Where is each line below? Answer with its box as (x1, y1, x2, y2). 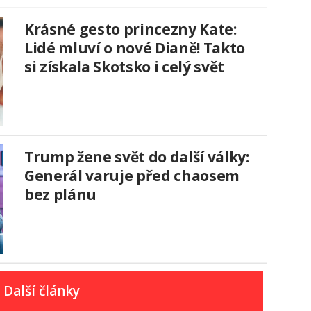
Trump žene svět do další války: (24, 146, 249, 167)
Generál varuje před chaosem (24, 165, 239, 185)
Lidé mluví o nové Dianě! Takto (24, 37, 245, 58)
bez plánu (24, 184, 96, 204)
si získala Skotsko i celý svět (24, 56, 224, 76)
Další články (3, 282, 81, 301)
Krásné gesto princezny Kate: (24, 19, 237, 39)
